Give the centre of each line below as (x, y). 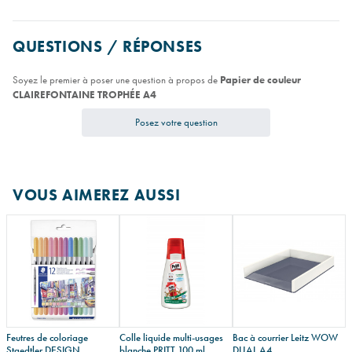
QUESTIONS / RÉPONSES (108, 47)
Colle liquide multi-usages (171, 337)
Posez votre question (176, 122)
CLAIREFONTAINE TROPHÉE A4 (84, 94)
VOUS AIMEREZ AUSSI (97, 196)
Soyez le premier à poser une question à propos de (116, 79)
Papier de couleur (260, 79)
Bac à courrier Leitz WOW (285, 337)
